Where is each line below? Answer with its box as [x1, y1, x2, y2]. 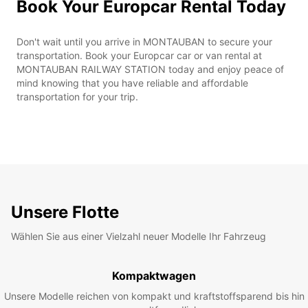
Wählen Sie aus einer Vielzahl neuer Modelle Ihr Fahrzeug [11, 230, 266, 242]
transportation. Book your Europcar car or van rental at [16, 49, 262, 61]
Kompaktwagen [112, 268, 196, 283]
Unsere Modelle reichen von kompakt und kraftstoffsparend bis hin [3, 289, 305, 302]
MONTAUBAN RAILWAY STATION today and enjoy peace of [16, 63, 284, 75]
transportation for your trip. [16, 90, 138, 102]
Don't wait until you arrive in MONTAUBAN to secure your [16, 35, 272, 47]
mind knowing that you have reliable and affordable [16, 76, 248, 89]
